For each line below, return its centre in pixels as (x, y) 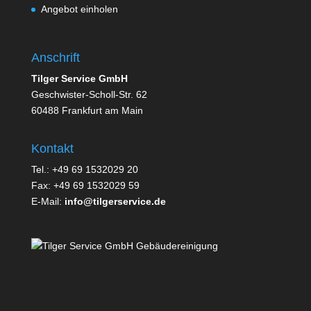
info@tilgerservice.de (115, 201)
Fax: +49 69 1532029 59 (85, 185)
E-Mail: (48, 201)
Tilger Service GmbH (79, 78)
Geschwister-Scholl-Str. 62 (89, 94)
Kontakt (52, 148)
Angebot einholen (79, 9)
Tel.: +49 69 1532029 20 (84, 169)
